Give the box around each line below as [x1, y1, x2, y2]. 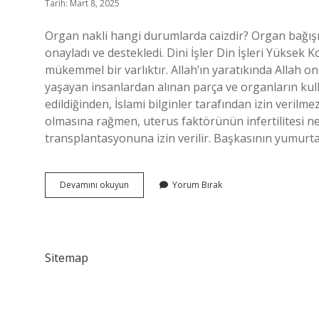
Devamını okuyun [60, 179, 129, 191]
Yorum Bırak [172, 179, 222, 191]
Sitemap [45, 250, 88, 266]
